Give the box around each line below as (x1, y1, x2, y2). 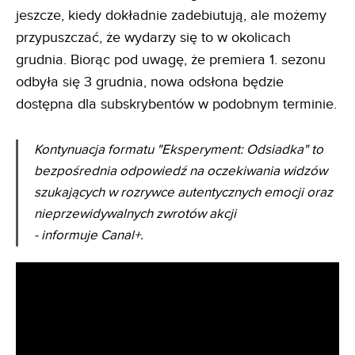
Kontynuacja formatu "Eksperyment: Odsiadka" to (34, 141, 323, 158)
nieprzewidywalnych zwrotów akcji (34, 205, 236, 222)
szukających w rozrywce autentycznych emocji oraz (34, 184, 333, 200)
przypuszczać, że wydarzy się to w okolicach (16, 29, 291, 46)
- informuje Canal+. (34, 227, 143, 243)
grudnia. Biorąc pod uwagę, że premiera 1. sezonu (16, 51, 326, 68)
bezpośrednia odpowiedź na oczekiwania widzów (34, 162, 327, 179)
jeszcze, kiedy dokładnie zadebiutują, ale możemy (16, 6, 326, 24)
